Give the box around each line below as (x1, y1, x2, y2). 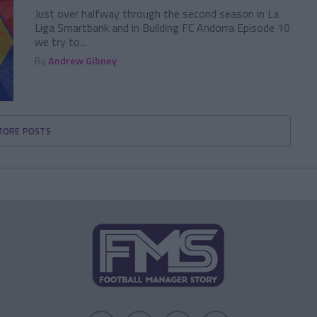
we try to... (35, 33, 87, 50)
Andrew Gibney (48, 52, 117, 69)
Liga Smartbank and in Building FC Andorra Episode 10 (35, 18, 291, 36)
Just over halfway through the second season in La (35, 4, 279, 22)
